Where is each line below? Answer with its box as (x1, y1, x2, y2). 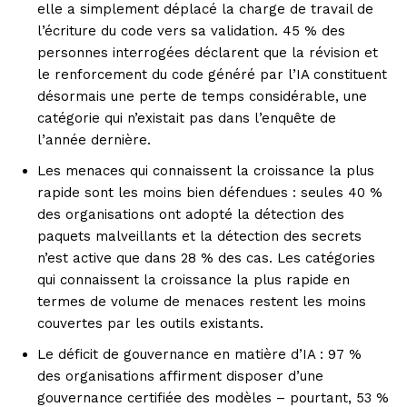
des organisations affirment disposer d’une (37, 368, 323, 385)
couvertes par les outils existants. (37, 315, 263, 333)
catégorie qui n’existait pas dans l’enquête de (37, 110, 336, 127)
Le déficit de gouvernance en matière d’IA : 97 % (37, 346, 362, 363)
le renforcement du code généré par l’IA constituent (37, 66, 387, 84)
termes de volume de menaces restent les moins (37, 293, 366, 311)
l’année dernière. (37, 132, 151, 149)
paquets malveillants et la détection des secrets (37, 228, 362, 245)
